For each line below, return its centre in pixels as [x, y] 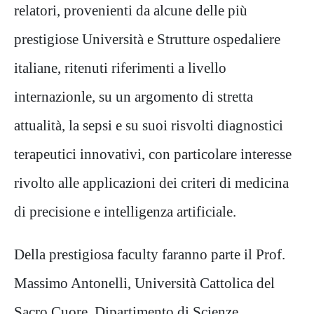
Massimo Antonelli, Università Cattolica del [144, 283]
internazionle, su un [74, 97]
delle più [221, 11]
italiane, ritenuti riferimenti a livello [120, 68]
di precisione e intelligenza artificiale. [125, 212]
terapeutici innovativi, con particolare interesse [153, 154]
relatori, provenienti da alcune [105, 11]
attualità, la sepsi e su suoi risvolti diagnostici [149, 125]
